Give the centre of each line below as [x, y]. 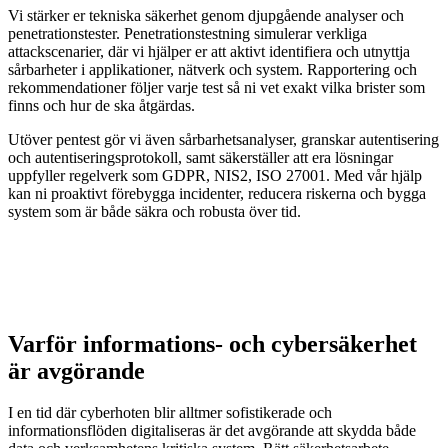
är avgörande [76, 370]
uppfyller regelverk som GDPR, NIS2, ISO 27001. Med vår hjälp [215, 175]
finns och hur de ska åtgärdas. [101, 105]
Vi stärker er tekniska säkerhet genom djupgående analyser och [206, 15]
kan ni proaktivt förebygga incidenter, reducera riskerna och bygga [217, 193]
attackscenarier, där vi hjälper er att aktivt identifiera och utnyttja [209, 51]
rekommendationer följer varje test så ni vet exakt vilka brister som [216, 87]
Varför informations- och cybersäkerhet [212, 343]
